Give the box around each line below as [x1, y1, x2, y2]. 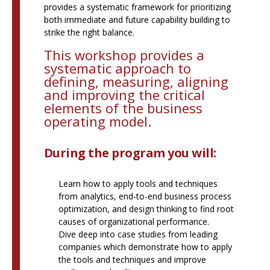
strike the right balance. [43, 27, 134, 39]
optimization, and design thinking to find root [58, 202, 234, 215]
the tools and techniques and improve [58, 253, 206, 265]
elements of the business [43, 99, 202, 118]
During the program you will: [43, 144, 216, 161]
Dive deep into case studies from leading [58, 228, 218, 240]
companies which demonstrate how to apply [58, 240, 232, 253]
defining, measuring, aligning [43, 72, 228, 91]
